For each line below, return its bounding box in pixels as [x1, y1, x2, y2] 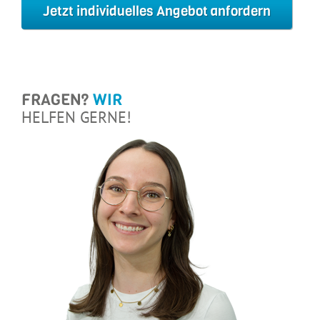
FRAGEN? [21, 89, 93, 110]
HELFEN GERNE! [21, 106, 131, 127]
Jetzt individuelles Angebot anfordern [43, 1, 271, 20]
